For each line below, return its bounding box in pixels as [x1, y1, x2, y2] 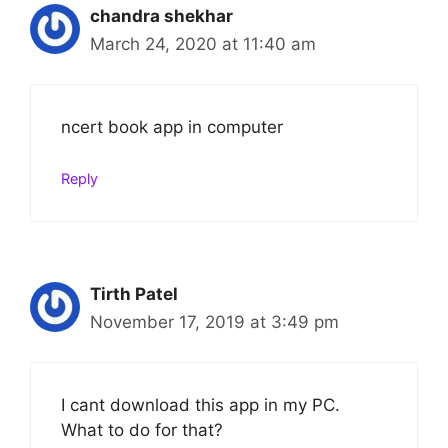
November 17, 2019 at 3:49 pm [90, 311, 339, 332]
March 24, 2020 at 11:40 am [90, 33, 316, 54]
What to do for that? [61, 420, 223, 441]
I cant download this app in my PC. [61, 395, 340, 416]
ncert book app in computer [61, 117, 283, 138]
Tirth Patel [90, 283, 178, 304]
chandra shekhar [90, 5, 233, 26]
